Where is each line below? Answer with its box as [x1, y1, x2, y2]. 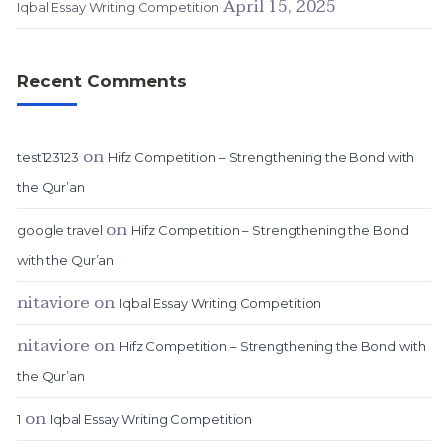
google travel [17, 222, 103, 238]
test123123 [17, 149, 79, 165]
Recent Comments [17, 71, 187, 91]
